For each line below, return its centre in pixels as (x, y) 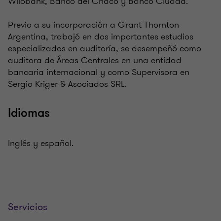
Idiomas (29, 113)
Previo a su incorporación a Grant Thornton (93, 25)
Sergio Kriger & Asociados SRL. (69, 84)
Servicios (28, 207)
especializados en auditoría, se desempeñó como (105, 49)
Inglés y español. (42, 143)
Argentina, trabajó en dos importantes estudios (101, 37)
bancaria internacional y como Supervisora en (99, 72)
